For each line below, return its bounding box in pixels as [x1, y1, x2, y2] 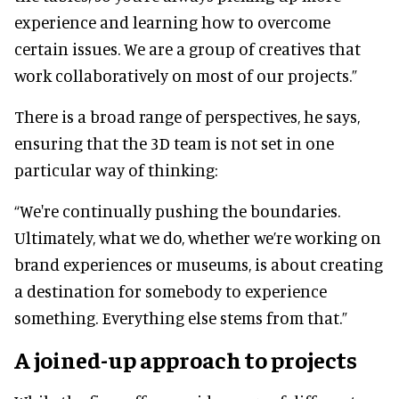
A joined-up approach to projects [14, 344, 357, 374]
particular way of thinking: [14, 159, 217, 180]
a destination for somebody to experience [14, 280, 327, 301]
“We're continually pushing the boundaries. [14, 199, 340, 221]
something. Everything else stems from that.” [14, 306, 347, 328]
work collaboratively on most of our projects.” [14, 64, 357, 85]
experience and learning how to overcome [14, 11, 330, 32]
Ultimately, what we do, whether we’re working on [14, 226, 381, 248]
